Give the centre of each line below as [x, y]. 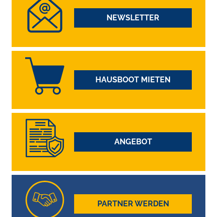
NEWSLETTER [133, 18]
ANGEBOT [133, 142]
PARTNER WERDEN [133, 204]
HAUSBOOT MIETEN [133, 80]
